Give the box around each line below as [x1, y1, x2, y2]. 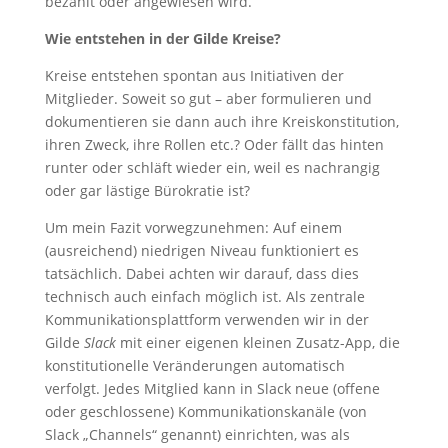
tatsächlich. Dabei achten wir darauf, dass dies [44, 264, 359, 283]
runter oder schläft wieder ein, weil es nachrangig [44, 158, 380, 177]
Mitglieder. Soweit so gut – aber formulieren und [44, 89, 372, 108]
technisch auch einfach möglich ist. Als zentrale [44, 287, 365, 306]
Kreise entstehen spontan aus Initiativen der [44, 66, 344, 85]
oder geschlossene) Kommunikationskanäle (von [44, 402, 367, 421]
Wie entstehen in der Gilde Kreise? [44, 29, 281, 48]
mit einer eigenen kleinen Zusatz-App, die [115, 333, 400, 352]
